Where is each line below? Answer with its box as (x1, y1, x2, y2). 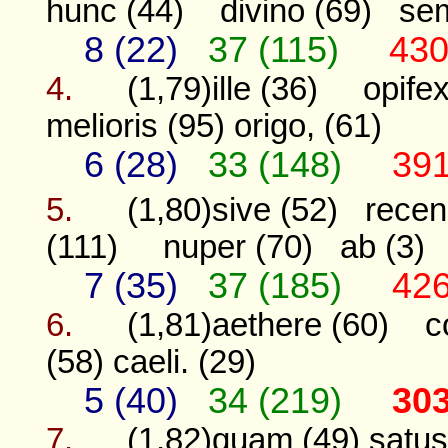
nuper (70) (162, 229, 313, 266)
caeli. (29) (112, 344, 256, 381)
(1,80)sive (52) (126, 192, 338, 229)
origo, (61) (233, 107, 382, 144)
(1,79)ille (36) (126, 70, 318, 107)
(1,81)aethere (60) (126, 307, 389, 344)
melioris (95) (45, 107, 225, 144)
